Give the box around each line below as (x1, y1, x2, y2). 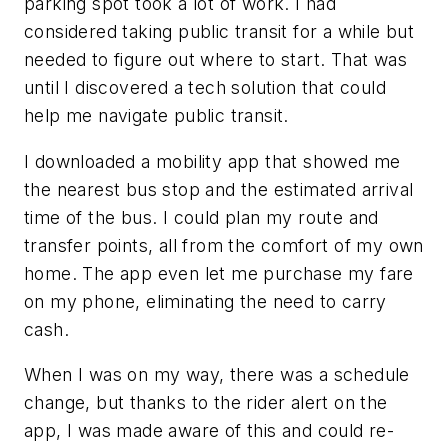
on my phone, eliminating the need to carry (24, 290, 387, 312)
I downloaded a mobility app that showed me (24, 150, 401, 172)
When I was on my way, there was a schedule (24, 364, 410, 386)
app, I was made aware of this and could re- (24, 420, 395, 442)
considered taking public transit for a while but (24, 20, 415, 42)
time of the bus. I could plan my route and (24, 206, 379, 228)
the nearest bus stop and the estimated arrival (24, 178, 414, 200)
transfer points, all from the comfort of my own (24, 234, 424, 256)
